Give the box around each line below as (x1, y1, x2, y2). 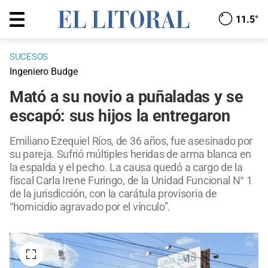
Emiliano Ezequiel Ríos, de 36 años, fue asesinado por (10, 135, 253, 148)
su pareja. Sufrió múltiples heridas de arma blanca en (10, 148, 252, 161)
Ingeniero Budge (10, 66, 78, 78)
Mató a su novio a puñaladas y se (10, 87, 243, 107)
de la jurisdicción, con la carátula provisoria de (10, 187, 217, 200)
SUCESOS (10, 51, 48, 63)
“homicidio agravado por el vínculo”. (10, 200, 171, 214)
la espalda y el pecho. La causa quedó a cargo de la (10, 161, 243, 174)
